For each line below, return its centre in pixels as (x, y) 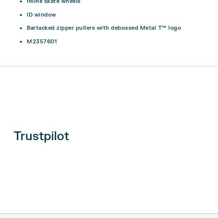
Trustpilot (41, 136)
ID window (42, 15)
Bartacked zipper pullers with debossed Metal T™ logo (104, 28)
